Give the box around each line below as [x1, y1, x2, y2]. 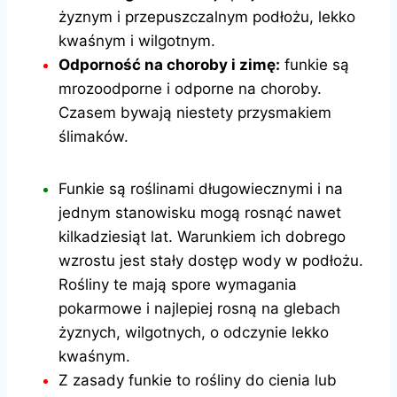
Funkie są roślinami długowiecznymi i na [58, 179, 343, 198]
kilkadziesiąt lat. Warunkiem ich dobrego [58, 227, 346, 245]
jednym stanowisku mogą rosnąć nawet [58, 203, 341, 222]
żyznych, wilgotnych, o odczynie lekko [58, 323, 329, 341]
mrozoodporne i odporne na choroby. [58, 79, 322, 97]
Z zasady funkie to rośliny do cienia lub [58, 370, 337, 389]
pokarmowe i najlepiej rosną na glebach [58, 299, 340, 317]
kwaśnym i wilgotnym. [58, 31, 215, 50]
